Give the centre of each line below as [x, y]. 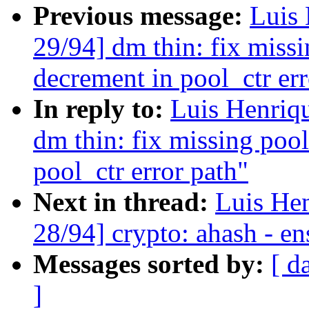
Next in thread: [124, 202]
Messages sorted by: [152, 264]
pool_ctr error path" [141, 171]
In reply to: [102, 109]
